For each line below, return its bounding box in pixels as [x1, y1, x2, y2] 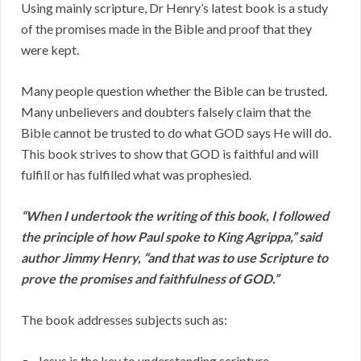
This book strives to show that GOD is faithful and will [21, 146, 318, 162]
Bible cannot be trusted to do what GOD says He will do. [21, 125, 331, 141]
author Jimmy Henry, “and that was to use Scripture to [21, 250, 328, 266]
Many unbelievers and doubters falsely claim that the [21, 104, 311, 120]
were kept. [21, 42, 79, 58]
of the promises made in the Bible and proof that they [21, 21, 312, 37]
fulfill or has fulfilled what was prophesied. [21, 167, 251, 183]
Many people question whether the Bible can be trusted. [21, 83, 330, 99]
